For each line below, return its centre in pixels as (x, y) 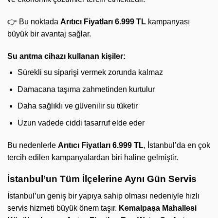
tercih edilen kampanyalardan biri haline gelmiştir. (93, 157)
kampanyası (168, 22)
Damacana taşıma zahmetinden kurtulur (86, 89)
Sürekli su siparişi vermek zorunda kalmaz (90, 72)
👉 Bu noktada (34, 22)
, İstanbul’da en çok (177, 145)
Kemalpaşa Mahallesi (158, 208)
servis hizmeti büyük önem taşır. (63, 208)
